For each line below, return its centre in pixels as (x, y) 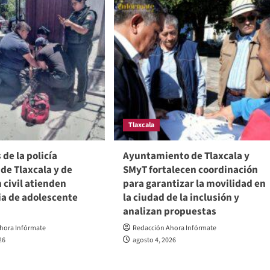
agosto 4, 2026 (154, 240)
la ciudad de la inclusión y (181, 198)
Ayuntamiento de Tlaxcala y (186, 156)
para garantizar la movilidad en (194, 184)
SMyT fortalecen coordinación (190, 170)
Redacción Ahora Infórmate (174, 228)
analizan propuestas (169, 212)
